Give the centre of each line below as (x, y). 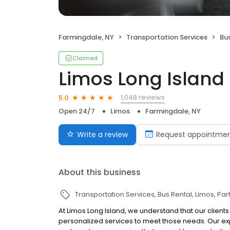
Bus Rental (175, 194)
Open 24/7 (77, 111)
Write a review (102, 135)
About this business (100, 172)
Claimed (85, 58)
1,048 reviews (143, 97)
